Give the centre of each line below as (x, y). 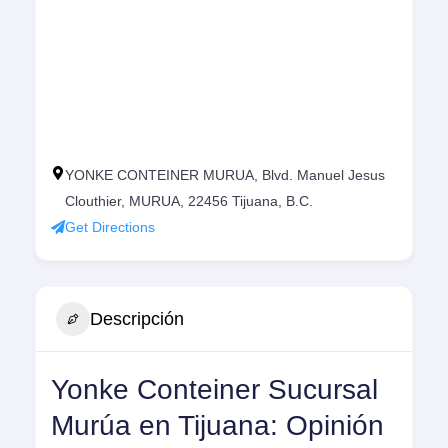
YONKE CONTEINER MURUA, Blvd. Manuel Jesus (225, 175)
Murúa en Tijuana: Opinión (217, 426)
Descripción (137, 318)
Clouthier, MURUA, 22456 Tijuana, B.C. (189, 201)
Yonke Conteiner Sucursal (214, 390)
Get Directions (110, 227)
